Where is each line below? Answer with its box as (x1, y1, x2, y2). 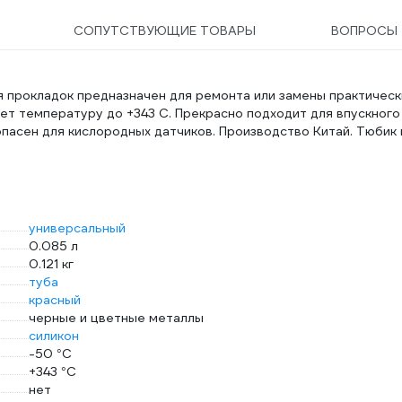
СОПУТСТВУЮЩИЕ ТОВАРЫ (73, 22, 256, 39)
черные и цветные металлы (29, 310, 204, 326)
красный (29, 292, 81, 308)
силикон (29, 328, 79, 344)
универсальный (29, 220, 126, 236)
